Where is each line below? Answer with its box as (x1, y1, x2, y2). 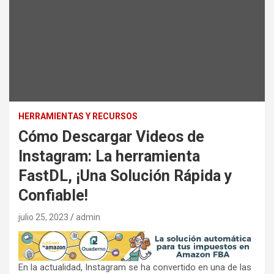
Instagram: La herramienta (18, 147, 200, 166)
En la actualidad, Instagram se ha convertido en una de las (18, 261, 251, 273)
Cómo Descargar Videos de (18, 128, 204, 146)
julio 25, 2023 (18, 212, 68, 223)
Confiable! (18, 187, 88, 205)
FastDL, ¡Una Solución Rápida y (18, 167, 232, 185)
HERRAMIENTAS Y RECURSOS (18, 111, 138, 122)
